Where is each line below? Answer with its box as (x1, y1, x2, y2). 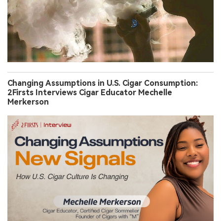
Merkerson (7, 97, 49, 107)
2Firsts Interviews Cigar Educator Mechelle (7, 87, 172, 97)
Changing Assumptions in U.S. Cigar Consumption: (7, 78, 198, 88)
